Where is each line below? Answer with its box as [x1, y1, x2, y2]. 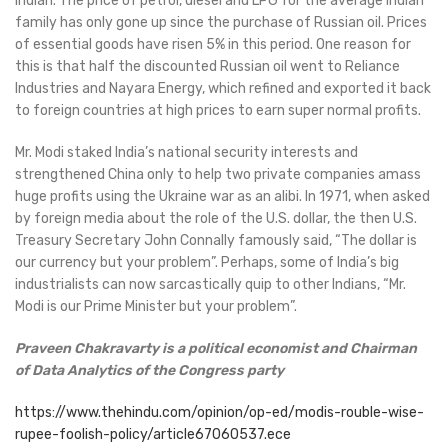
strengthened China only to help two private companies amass [15, 166, 421, 184]
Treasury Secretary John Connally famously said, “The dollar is [15, 232, 417, 250]
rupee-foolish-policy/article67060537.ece [15, 426, 291, 444]
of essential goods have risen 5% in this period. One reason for [15, 36, 411, 54]
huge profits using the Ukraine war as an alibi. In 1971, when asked [15, 188, 430, 206]
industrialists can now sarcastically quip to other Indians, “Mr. [15, 276, 406, 294]
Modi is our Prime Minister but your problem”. [15, 298, 297, 316]
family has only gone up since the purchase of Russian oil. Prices [15, 14, 427, 32]
